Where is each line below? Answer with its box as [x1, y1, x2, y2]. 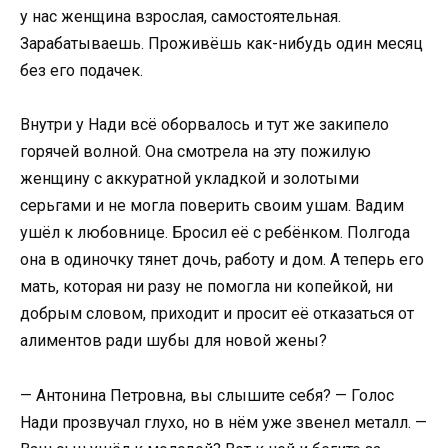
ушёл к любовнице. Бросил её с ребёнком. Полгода [20, 223, 410, 243]
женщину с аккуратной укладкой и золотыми [20, 169, 359, 189]
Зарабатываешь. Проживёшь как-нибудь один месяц [20, 34, 423, 54]
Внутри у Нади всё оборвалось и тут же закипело [20, 115, 389, 135]
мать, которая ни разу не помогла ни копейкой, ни [20, 277, 393, 297]
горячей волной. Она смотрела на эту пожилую [20, 142, 371, 162]
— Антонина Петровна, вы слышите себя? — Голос [20, 385, 394, 405]
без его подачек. [20, 61, 143, 81]
